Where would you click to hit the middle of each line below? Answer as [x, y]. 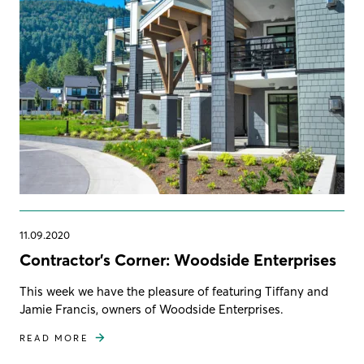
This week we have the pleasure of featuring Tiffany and [174, 291]
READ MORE [54, 338]
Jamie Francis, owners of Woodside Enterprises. [152, 309]
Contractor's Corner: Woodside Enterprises [178, 259]
